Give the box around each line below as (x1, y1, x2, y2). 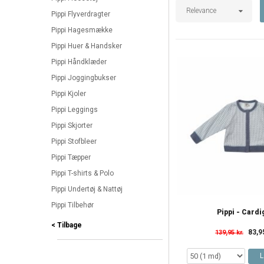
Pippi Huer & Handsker (51, 42, 122, 51)
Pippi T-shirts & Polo (51, 169, 114, 178)
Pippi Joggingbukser (51, 74, 116, 82)
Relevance (186, 6, 216, 15)
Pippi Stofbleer (51, 137, 97, 146)
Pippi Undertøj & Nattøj (51, 185, 123, 194)
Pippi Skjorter (51, 121, 93, 130)
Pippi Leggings (51, 105, 98, 114)
